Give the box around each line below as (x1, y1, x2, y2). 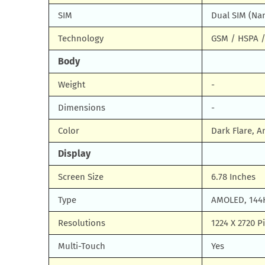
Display (58, 148, 91, 159)
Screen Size (58, 172, 104, 182)
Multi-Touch (58, 241, 105, 251)
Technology (58, 33, 104, 44)
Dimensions (58, 102, 105, 113)
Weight (58, 79, 85, 90)
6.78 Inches (211, 172, 256, 182)
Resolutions (58, 218, 105, 228)
